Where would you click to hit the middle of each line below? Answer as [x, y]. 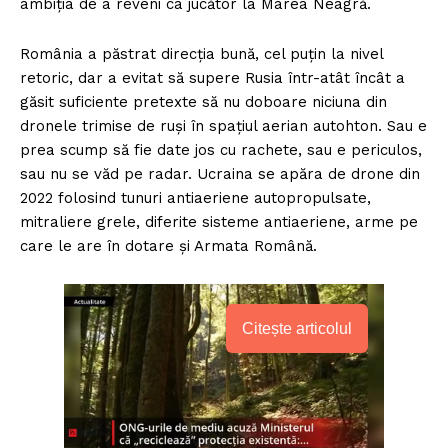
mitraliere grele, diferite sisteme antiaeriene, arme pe [219, 221]
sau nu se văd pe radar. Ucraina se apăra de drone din [220, 173]
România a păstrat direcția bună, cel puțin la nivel [201, 53]
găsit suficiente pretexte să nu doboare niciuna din [203, 101]
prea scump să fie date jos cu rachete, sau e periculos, [221, 149]
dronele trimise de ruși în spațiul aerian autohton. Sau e [223, 125]
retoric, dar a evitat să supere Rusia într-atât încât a [212, 77]
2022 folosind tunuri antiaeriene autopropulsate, [195, 197]
